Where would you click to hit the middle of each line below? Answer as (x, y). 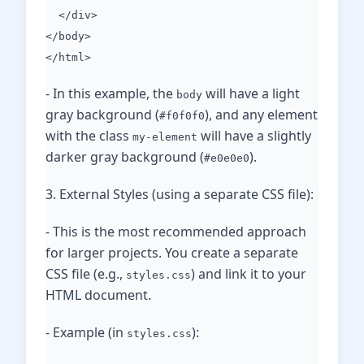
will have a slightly (254, 136)
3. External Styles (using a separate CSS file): (180, 194)
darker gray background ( (125, 157)
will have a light (251, 93)
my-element (165, 137)
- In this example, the (111, 93)
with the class (89, 136)
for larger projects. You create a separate (172, 253)
